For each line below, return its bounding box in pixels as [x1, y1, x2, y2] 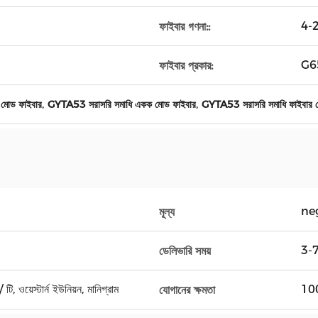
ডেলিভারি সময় [159, 243, 211, 258]
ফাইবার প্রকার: [159, 58, 213, 72]
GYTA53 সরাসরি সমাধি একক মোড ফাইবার [48, 98, 196, 111]
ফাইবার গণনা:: [159, 19, 210, 33]
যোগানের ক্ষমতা [159, 283, 215, 297]
